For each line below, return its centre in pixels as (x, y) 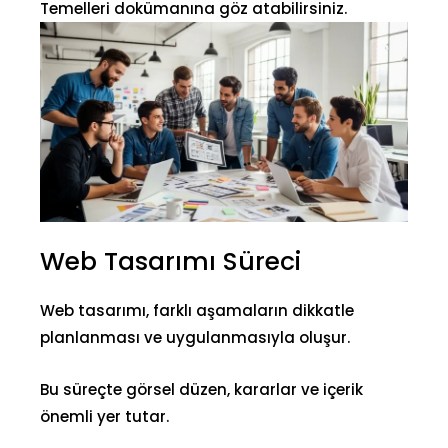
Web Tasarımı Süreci (170, 262)
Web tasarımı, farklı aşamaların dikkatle (197, 311)
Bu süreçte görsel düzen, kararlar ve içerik (201, 390)
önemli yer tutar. (104, 417)
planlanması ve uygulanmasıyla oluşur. (195, 338)
